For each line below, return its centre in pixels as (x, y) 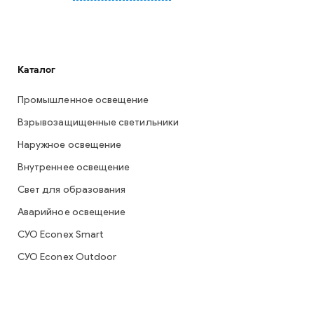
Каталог (37, 70)
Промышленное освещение (83, 101)
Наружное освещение (70, 145)
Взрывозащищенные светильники (98, 123)
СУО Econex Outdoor (67, 258)
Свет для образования (72, 190)
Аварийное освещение (72, 213)
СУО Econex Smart (61, 235)
